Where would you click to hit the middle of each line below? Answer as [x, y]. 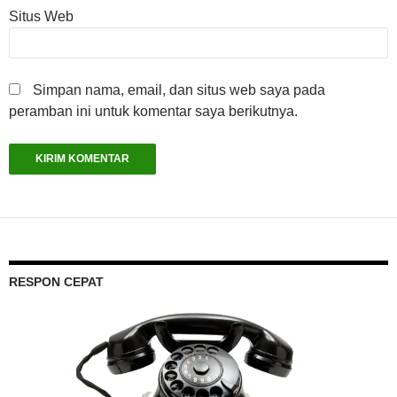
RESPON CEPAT [56, 281]
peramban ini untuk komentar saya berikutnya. [153, 111]
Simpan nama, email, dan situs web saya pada [179, 90]
